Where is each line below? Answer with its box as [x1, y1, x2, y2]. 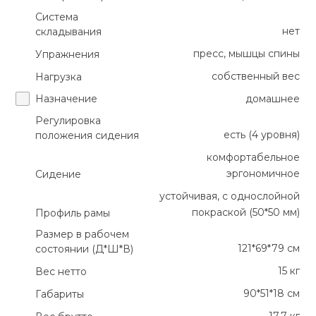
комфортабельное [207, 151, 300, 164]
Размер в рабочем [35, 228, 130, 241]
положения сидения [35, 129, 140, 142]
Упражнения [35, 48, 100, 61]
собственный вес [212, 70, 300, 83]
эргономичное [226, 167, 300, 181]
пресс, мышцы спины [193, 47, 300, 61]
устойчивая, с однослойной [159, 190, 300, 203]
